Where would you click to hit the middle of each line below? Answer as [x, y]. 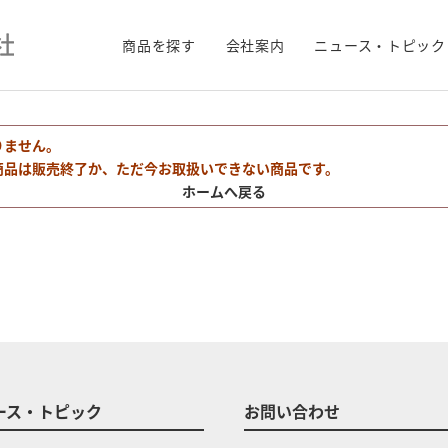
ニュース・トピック [380, 45]
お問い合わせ [292, 411]
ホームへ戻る [224, 191]
